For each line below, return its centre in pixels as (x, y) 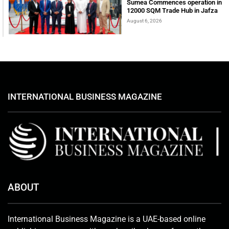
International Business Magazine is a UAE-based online (107, 219)
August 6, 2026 (144, 20)
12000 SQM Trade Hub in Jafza (172, 10)
